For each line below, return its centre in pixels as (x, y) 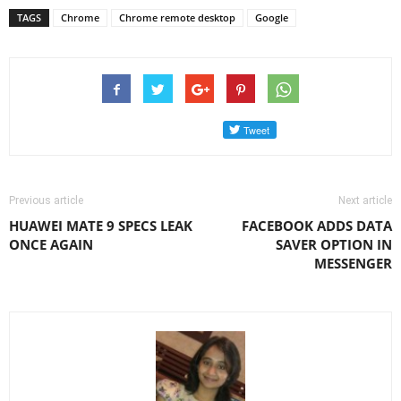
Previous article (46, 200)
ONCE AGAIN (51, 244)
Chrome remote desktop (177, 17)
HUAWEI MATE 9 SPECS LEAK (101, 226)
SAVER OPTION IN (334, 244)
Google (272, 17)
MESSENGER (353, 263)
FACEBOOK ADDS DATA (317, 226)
